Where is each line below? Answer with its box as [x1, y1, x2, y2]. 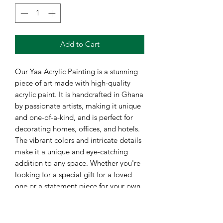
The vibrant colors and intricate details [15, 135, 141, 145]
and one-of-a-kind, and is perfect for [15, 112, 133, 122]
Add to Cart [60, 39, 100, 49]
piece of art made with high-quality [15, 78, 130, 88]
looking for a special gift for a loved [15, 169, 132, 179]
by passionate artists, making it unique [15, 101, 141, 111]
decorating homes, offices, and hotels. [15, 123, 140, 133]
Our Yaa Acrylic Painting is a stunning [15, 66, 138, 76]
